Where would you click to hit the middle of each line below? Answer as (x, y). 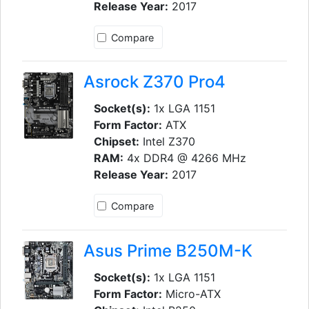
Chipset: (116, 142)
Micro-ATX (191, 293)
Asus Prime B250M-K (168, 250)
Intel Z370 (167, 142)
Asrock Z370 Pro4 (154, 82)
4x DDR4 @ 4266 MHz (185, 158)
